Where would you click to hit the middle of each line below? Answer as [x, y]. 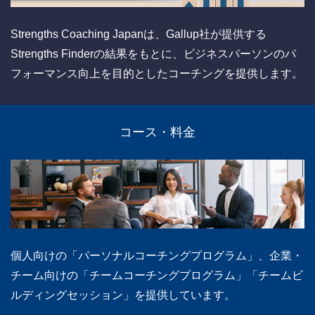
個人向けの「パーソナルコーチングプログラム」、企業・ [157, 256]
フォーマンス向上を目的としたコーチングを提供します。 [157, 74]
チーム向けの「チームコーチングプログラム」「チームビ [157, 276]
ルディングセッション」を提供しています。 [123, 295]
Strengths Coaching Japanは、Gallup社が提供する [139, 34]
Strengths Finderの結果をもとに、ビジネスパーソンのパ [153, 54]
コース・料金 [157, 133]
